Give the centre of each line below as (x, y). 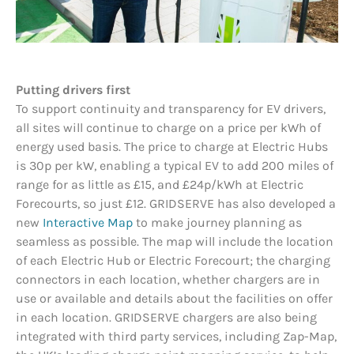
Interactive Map (88, 223)
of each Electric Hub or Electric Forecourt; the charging (173, 261)
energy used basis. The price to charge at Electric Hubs (172, 147)
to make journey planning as (217, 223)
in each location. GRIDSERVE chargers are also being (166, 318)
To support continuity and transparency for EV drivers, (171, 109)
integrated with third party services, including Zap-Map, (176, 337)
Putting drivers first (73, 90)
